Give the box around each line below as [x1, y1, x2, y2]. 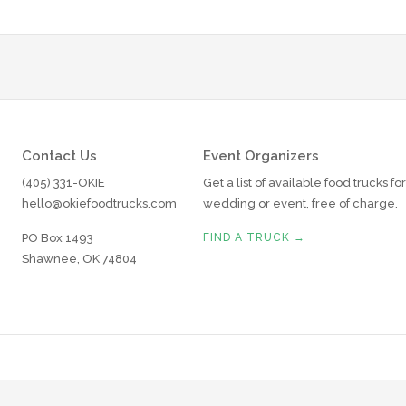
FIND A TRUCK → [202, 231, 305, 244]
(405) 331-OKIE [21, 176, 105, 189]
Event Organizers [202, 148, 319, 164]
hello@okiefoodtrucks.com [21, 197, 177, 210]
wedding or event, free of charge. [202, 197, 398, 210]
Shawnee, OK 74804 [21, 252, 137, 266]
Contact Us [21, 148, 97, 164]
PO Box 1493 [21, 231, 93, 245]
